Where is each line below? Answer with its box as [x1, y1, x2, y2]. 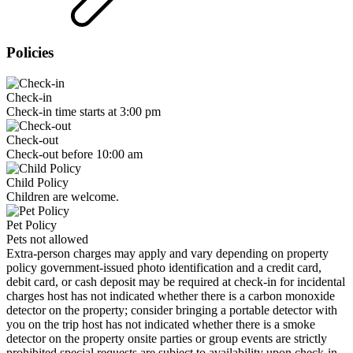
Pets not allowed [6, 232, 88, 247]
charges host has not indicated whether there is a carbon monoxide [6, 289, 335, 303]
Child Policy [6, 176, 69, 190]
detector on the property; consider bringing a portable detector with [6, 303, 337, 318]
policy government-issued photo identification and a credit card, [6, 261, 321, 275]
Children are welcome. [6, 190, 119, 204]
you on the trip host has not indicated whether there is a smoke [6, 318, 315, 332]
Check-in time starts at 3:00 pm [6, 105, 161, 119]
